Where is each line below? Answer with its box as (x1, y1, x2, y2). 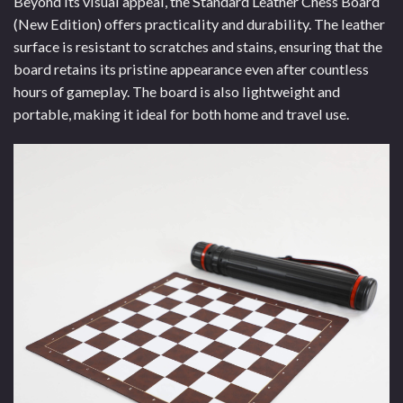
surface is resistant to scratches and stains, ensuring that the (13, 38, 382, 56)
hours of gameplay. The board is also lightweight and (13, 83, 340, 101)
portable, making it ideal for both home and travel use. (13, 105, 349, 123)
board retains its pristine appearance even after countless (13, 60, 369, 78)
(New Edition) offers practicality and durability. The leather (13, 15, 385, 33)
